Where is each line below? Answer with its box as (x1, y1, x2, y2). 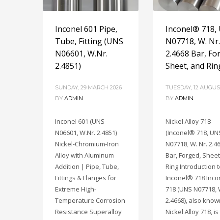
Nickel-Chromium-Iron (55, 139, 119, 149)
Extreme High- (55, 185, 96, 194)
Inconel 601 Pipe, (55, 24, 117, 35)
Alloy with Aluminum (55, 151, 114, 160)
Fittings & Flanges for (55, 173, 116, 183)
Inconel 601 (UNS (55, 117, 105, 126)
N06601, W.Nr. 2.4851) (55, 128, 117, 137)
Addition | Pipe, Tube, (55, 162, 119, 171)
